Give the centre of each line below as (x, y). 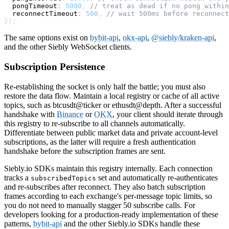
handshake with (30, 114)
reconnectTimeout (41, 14)
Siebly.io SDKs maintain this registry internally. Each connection (108, 168)
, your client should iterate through (168, 114)
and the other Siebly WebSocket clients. (68, 47)
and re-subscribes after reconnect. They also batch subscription (105, 187)
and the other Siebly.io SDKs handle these (131, 223)
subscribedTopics (63, 178)
